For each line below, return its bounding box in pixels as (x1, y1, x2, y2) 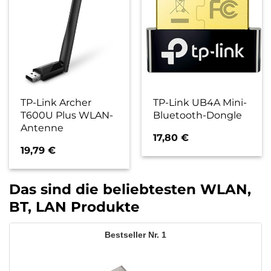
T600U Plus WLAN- (21, 108, 114, 121)
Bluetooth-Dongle (153, 108, 243, 121)
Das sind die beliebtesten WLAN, (9, 180, 251, 198)
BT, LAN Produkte (9, 198, 140, 215)
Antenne (21, 121, 64, 134)
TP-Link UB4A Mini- (153, 96, 247, 108)
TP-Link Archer (21, 96, 92, 108)
